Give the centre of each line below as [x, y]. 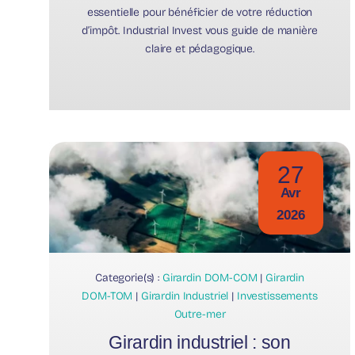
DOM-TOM [107, 296]
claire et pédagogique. [200, 48]
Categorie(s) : [128, 277]
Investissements [277, 296]
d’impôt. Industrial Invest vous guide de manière [200, 30]
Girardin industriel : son [200, 342]
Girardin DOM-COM [210, 277]
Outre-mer [200, 314]
